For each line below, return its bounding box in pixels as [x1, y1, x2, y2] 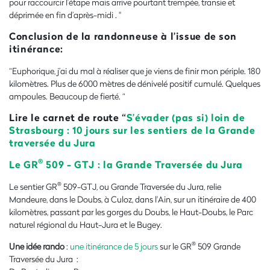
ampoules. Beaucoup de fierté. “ [9, 90, 125, 102]
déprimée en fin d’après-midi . [9, 8, 117, 20]
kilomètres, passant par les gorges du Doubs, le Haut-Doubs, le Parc [9, 206, 253, 218]
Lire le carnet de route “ [9, 110, 127, 124]
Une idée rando [9, 240, 64, 252]
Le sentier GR [9, 180, 57, 192]
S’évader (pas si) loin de [126, 110, 245, 124]
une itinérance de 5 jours [70, 240, 158, 252]
